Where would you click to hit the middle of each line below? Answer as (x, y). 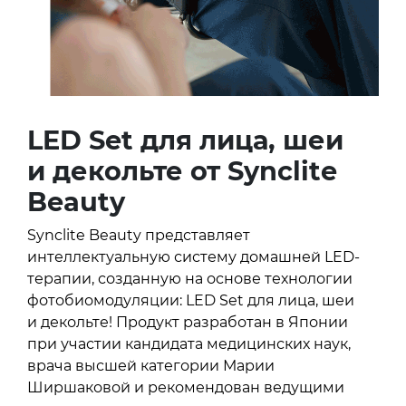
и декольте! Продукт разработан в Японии (188, 322)
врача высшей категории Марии (151, 365)
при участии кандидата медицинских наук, (189, 343)
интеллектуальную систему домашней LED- (193, 256)
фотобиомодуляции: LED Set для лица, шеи (191, 300)
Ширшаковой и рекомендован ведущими (186, 387)
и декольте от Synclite (182, 170)
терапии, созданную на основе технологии (190, 278)
